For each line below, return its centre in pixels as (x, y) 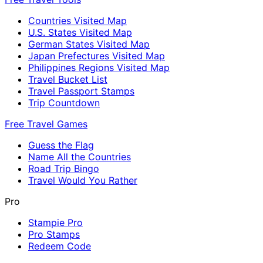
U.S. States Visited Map (80, 33)
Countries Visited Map (77, 21)
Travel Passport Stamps (81, 91)
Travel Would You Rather (83, 181)
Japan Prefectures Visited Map (97, 56)
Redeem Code (60, 246)
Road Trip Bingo (64, 169)
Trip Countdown (64, 103)
